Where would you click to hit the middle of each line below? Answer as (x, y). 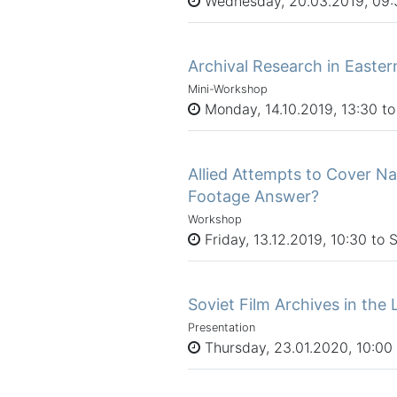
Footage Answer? (253, 196)
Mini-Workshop (228, 89)
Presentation (222, 327)
